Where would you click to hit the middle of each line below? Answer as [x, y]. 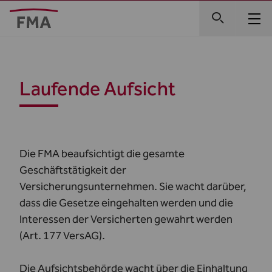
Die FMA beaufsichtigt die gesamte [102, 154]
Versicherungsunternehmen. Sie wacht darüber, [133, 186]
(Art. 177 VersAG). [62, 236]
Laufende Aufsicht [97, 89]
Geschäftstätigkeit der [73, 170]
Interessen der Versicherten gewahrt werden [126, 219]
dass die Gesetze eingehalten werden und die [126, 203]
